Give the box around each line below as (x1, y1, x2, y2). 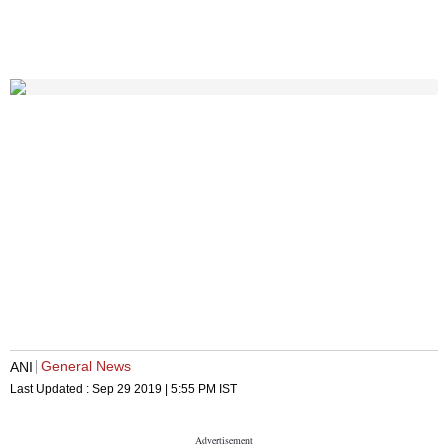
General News (41, 358, 131, 375)
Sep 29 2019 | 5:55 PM (92, 382, 216, 397)
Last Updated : (10, 382, 92, 397)
